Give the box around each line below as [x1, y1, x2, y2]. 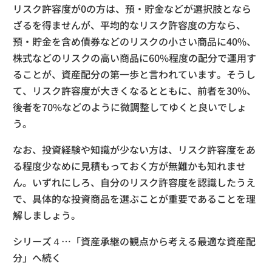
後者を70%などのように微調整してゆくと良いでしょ [13, 99, 246, 114]
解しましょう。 [13, 207, 81, 222]
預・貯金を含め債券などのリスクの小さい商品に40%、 [13, 33, 256, 49]
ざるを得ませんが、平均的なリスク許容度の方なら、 [13, 17, 246, 32]
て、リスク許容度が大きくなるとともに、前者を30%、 [13, 83, 256, 98]
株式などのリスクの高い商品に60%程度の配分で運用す [13, 50, 256, 65]
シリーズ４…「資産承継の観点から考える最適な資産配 [13, 233, 256, 248]
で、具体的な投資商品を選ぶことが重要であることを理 [13, 191, 256, 206]
